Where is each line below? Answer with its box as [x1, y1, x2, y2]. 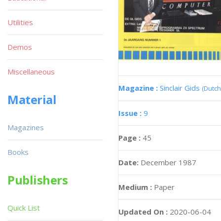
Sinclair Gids [160, 83, 202, 93]
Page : [118, 133, 143, 143]
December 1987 [141, 157, 196, 168]
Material [7, 91, 57, 108]
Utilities [7, 17, 33, 27]
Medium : [118, 182, 152, 192]
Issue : [118, 108, 144, 118]
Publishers [7, 172, 68, 188]
